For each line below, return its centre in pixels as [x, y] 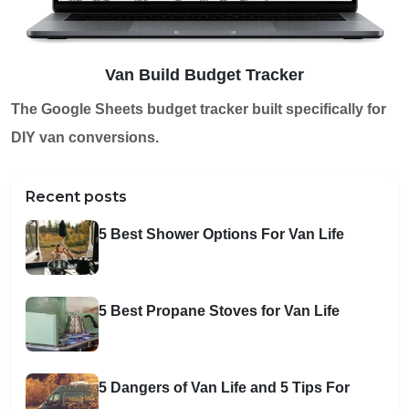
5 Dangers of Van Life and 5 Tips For [224, 388]
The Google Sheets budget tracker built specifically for [199, 110]
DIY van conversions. [85, 138]
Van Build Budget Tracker [204, 75]
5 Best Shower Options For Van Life [221, 235]
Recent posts [76, 197]
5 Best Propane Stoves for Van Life [219, 311]
